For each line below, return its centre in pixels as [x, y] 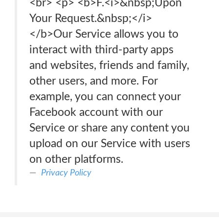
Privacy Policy [66, 173]
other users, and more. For [94, 81]
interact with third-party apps [101, 50]
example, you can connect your [105, 97]
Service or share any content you [109, 128]
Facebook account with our [96, 112]
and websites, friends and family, [109, 65]
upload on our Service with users [110, 143]
